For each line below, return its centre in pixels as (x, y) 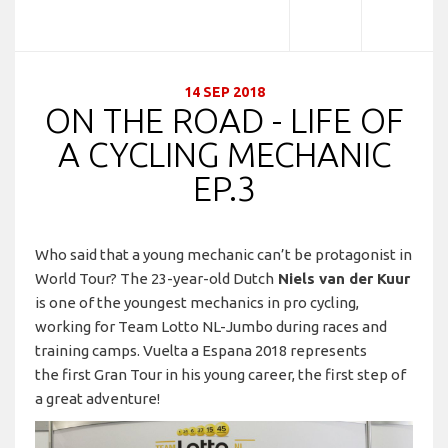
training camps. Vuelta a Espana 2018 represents (201, 350)
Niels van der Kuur (342, 278)
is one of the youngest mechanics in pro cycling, (197, 302)
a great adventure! (97, 398)
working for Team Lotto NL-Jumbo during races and (211, 326)
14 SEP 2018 (224, 91)
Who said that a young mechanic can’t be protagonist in (223, 254)
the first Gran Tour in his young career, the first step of (220, 374)
